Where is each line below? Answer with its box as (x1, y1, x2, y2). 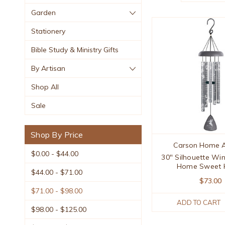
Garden (31, 8, 56, 17)
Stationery (31, 26, 65, 36)
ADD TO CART (176, 198, 220, 207)
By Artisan (31, 63, 65, 73)
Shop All (31, 82, 59, 91)
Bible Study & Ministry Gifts (31, 45, 119, 54)
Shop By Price (31, 129, 83, 140)
